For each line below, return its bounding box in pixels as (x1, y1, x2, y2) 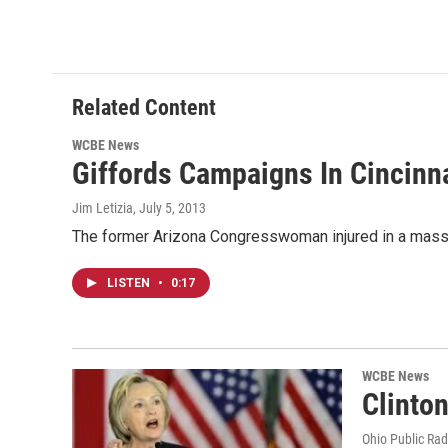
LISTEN (107, 276, 153, 290)
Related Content (72, 95, 216, 120)
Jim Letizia (72, 200, 133, 216)
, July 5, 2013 (133, 200, 206, 216)
